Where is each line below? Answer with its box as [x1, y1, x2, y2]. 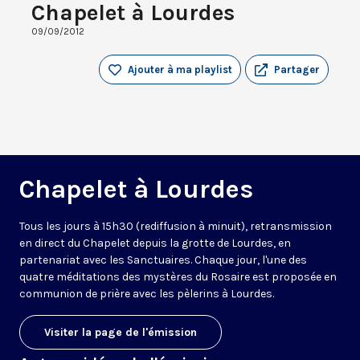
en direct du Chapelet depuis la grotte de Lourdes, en [19, 236, 291, 251]
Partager [274, 63, 320, 76]
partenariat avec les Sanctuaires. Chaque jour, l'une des [19, 253, 307, 268]
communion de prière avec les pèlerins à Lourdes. [19, 287, 274, 301]
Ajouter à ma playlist [128, 63, 232, 76]
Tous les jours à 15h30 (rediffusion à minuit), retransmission [19, 219, 332, 234]
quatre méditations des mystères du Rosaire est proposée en [19, 270, 337, 284]
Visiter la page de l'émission [44, 325, 197, 340]
